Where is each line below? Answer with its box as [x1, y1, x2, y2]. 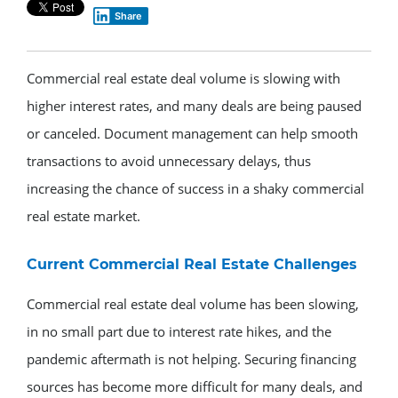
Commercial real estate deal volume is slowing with [27, 68, 340, 87]
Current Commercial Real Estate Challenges [27, 255, 357, 273]
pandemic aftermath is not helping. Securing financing [27, 349, 356, 368]
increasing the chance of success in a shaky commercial [27, 179, 364, 197]
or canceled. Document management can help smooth [27, 123, 358, 142]
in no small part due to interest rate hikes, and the [27, 322, 331, 340]
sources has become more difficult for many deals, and [27, 377, 362, 395]
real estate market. [27, 206, 140, 225]
